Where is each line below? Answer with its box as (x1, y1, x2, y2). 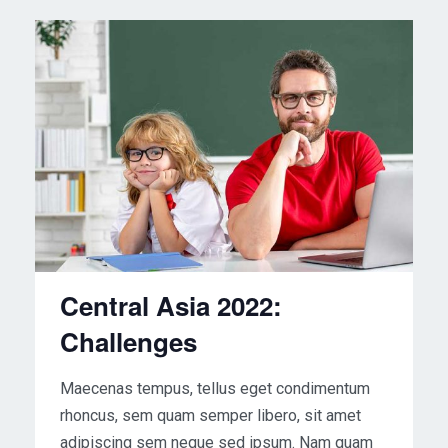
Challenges (60, 323, 197, 361)
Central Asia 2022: (60, 287, 282, 325)
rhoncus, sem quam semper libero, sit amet (60, 406, 361, 426)
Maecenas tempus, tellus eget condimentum (60, 379, 370, 399)
